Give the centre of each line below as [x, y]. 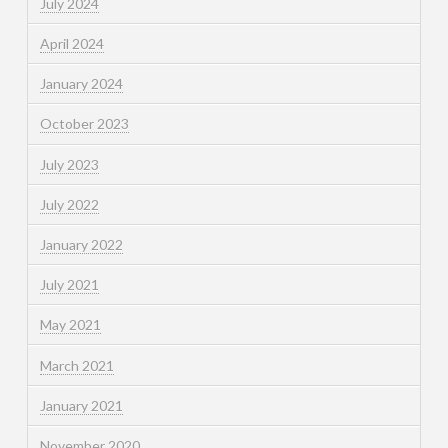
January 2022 [81, 244]
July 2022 [69, 204]
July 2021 [69, 285]
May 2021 [70, 325]
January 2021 [81, 405]
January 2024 [81, 84]
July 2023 [69, 164]
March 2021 [76, 365]
